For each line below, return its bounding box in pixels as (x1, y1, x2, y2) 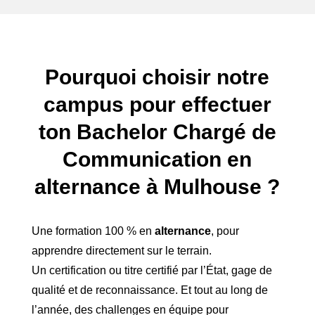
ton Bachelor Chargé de (38, 120, 276, 144)
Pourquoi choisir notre (45, 65, 270, 89)
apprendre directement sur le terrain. (31, 245, 212, 257)
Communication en (63, 148, 252, 172)
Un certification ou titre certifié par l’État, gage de (31, 264, 272, 277)
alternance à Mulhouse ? (34, 175, 281, 199)
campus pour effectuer (43, 93, 271, 117)
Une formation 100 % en (31, 225, 155, 238)
